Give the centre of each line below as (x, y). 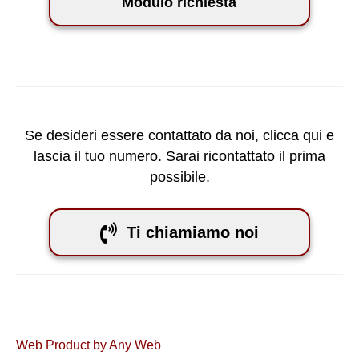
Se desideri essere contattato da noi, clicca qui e (179, 135)
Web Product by (63, 345)
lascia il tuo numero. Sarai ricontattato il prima (179, 156)
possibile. (179, 177)
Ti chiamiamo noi (192, 232)
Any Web (135, 345)
